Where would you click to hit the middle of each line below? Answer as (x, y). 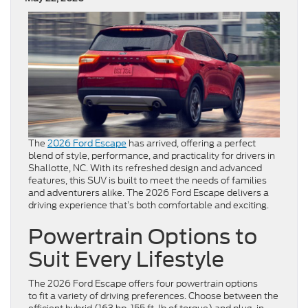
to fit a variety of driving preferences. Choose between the (153, 296)
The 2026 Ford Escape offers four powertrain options (143, 284)
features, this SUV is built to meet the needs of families (147, 181)
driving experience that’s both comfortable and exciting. (151, 206)
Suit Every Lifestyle (131, 260)
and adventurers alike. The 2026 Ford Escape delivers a (148, 193)
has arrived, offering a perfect (191, 144)
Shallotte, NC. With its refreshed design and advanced (145, 168)
